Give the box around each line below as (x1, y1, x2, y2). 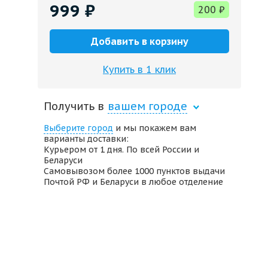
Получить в (44, 99, 104, 113)
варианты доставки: (44, 133, 129, 144)
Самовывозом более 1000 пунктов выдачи (44, 166, 225, 176)
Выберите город (44, 123, 113, 133)
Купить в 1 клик (103, 63, 176, 75)
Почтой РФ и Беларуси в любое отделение (44, 176, 223, 187)
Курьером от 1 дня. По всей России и (44, 144, 199, 155)
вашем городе (108, 99, 187, 113)
